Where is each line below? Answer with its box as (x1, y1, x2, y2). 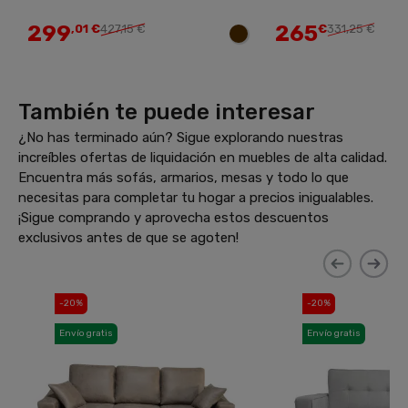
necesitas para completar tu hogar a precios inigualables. (18, 189, 373, 206)
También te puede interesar (18, 99, 315, 125)
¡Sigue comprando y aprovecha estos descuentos (18, 209, 329, 226)
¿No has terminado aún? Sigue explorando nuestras (18, 129, 343, 146)
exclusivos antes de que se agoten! (18, 229, 239, 246)
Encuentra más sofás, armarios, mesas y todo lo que (18, 169, 349, 186)
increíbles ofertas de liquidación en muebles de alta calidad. (18, 149, 387, 166)
